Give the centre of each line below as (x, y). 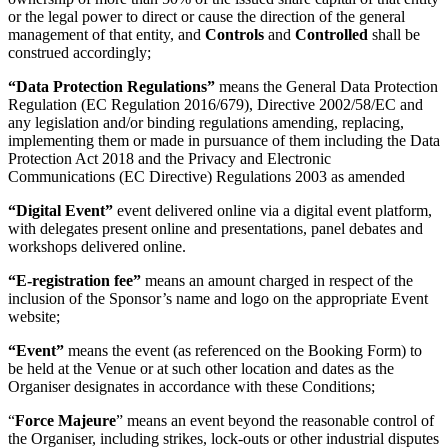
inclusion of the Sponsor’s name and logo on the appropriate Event (218, 299)
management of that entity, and (106, 35)
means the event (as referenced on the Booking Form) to (245, 351)
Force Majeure (65, 421)
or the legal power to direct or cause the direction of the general (206, 17)
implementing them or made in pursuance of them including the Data (224, 141)
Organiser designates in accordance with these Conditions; (191, 387)
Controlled (333, 35)
